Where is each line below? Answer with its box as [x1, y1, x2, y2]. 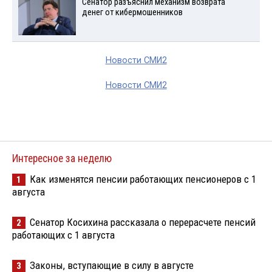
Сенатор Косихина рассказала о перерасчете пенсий [30, 216, 256, 228]
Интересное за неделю [12, 152, 112, 165]
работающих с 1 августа [12, 228, 115, 241]
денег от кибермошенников [81, 7, 183, 18]
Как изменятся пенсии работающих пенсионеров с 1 [30, 172, 256, 185]
